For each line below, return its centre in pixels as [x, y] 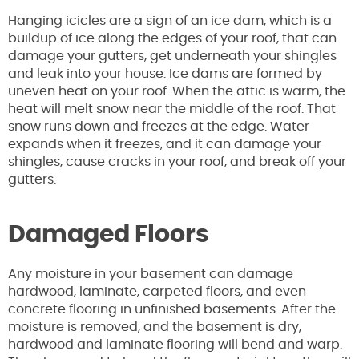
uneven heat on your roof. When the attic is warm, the [177, 92]
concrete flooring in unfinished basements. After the [172, 310]
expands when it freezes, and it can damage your [165, 145]
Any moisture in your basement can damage [151, 274]
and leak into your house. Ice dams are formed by [165, 74]
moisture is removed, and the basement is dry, [155, 327]
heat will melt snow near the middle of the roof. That [172, 109]
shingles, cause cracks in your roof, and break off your [177, 162]
